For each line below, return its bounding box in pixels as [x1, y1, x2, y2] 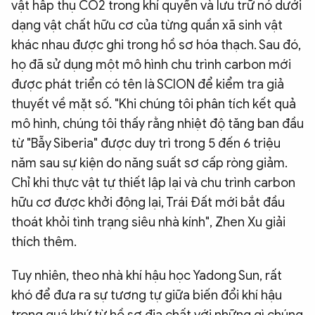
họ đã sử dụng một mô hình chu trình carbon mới [11, 57, 291, 73]
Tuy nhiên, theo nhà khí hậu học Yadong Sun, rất [11, 268, 282, 284]
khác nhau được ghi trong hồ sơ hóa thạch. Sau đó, [11, 37, 301, 53]
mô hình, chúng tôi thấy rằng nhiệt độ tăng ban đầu [11, 116, 304, 132]
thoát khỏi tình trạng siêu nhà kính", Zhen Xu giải [11, 214, 285, 231]
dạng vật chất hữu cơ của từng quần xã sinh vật [11, 18, 283, 34]
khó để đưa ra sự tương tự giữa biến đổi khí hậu [11, 288, 282, 304]
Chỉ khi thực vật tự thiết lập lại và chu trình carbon [11, 175, 295, 191]
